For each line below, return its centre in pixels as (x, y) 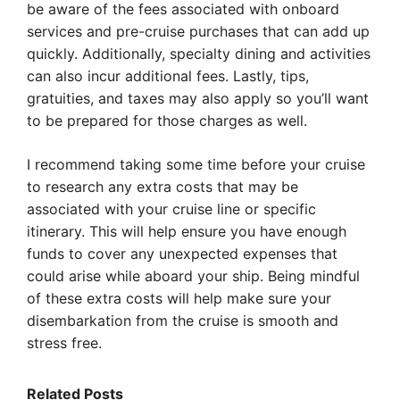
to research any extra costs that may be (162, 187)
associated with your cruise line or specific (171, 209)
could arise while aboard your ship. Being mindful (193, 276)
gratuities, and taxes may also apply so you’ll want (198, 98)
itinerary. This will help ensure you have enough (187, 231)
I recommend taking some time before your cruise (196, 164)
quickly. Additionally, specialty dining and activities (199, 54)
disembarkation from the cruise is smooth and (183, 321)
